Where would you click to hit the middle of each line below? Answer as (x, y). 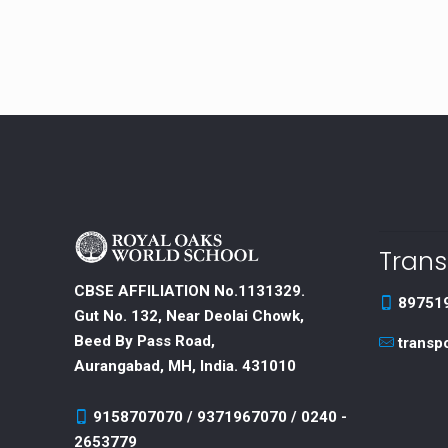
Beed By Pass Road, (144, 341)
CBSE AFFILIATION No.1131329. (189, 291)
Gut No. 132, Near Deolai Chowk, (189, 316)
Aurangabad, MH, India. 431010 (185, 366)
